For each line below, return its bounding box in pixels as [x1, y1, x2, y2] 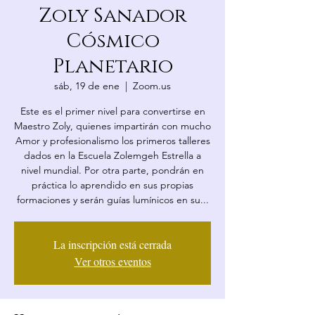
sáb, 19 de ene [54, 79, 120, 92]
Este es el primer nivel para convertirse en [20, 105, 205, 117]
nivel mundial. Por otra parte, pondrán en [21, 164, 204, 176]
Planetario [52, 53, 173, 79]
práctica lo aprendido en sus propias [32, 179, 193, 191]
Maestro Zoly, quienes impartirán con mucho [14, 120, 211, 132]
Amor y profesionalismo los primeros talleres [15, 134, 210, 147]
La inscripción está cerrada [53, 237, 172, 252]
